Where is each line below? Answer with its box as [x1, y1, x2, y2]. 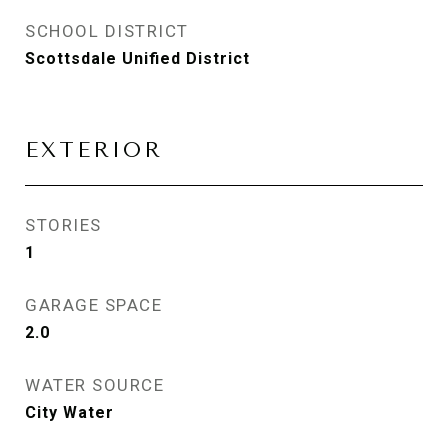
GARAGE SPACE [25, 295, 162, 315]
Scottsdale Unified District [25, 49, 250, 68]
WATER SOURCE [25, 375, 164, 395]
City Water [25, 403, 114, 422]
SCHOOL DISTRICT [25, 21, 189, 41]
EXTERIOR [25, 138, 163, 162]
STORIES [25, 215, 102, 235]
